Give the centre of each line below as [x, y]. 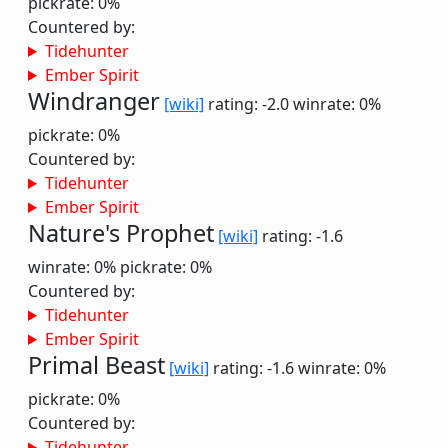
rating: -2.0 [248, 104]
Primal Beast [96, 365]
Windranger [94, 101]
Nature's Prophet [121, 233]
